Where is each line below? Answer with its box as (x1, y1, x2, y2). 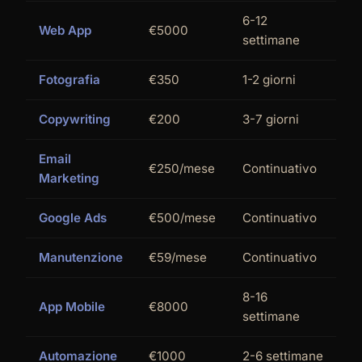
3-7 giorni (242, 111, 299, 127)
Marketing (39, 170, 99, 186)
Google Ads (39, 209, 107, 225)
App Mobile (39, 298, 105, 314)
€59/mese (149, 249, 207, 265)
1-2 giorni (242, 71, 296, 87)
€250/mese (149, 160, 215, 176)
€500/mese (149, 209, 216, 225)
